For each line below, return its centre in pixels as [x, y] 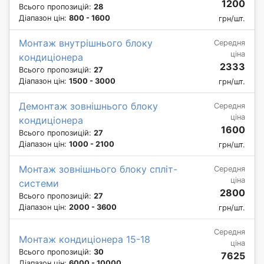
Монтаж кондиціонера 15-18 [85, 239]
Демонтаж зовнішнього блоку [88, 106]
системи [39, 183]
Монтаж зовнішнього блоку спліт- [98, 169]
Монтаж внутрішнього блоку [86, 43]
